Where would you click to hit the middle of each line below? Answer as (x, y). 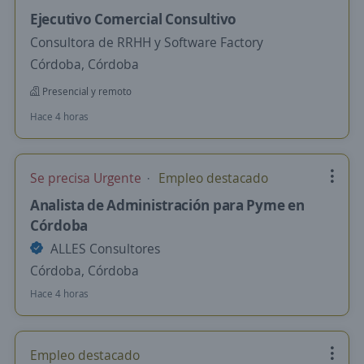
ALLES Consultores (104, 249)
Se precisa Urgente (87, 178)
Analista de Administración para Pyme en (167, 205)
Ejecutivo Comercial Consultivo (133, 19)
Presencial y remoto (86, 91)
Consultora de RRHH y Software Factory (147, 42)
